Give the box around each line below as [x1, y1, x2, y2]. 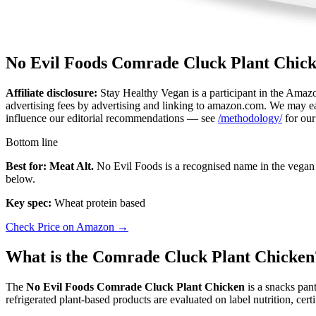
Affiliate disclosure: [6, 86, 97, 99]
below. [6, 172, 35, 185]
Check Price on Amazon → [6, 220, 128, 233]
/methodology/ [218, 111, 282, 124]
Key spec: [6, 196, 51, 209]
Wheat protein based [51, 196, 145, 209]
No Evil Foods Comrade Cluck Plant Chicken [26, 280, 245, 293]
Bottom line [6, 135, 58, 148]
